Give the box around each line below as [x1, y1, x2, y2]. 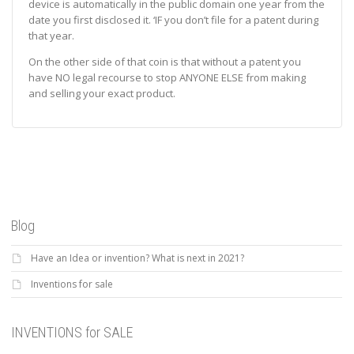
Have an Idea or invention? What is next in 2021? [31, 251, 244, 265]
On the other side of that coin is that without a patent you [28, 55, 301, 70]
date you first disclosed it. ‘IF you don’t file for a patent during [28, 13, 318, 28]
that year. [28, 28, 74, 43]
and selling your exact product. [28, 86, 175, 101]
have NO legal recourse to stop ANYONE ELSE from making [28, 70, 306, 85]
